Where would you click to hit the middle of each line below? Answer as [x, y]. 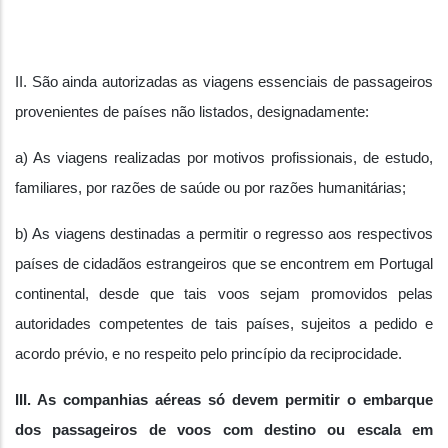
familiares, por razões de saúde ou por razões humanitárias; [210, 188]
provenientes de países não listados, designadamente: [192, 112]
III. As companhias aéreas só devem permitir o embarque [224, 400]
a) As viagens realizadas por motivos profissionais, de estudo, [224, 158]
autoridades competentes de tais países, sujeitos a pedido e [224, 324]
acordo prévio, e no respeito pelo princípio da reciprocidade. [208, 354]
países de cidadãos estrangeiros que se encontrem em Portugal [224, 264]
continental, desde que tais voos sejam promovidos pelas [224, 294]
